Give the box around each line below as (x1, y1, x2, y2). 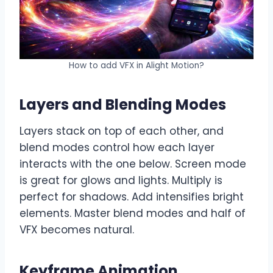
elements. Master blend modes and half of (19, 205, 246, 221)
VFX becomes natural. (19, 222, 134, 237)
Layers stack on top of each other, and (19, 123, 224, 138)
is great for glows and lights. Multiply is (19, 172, 222, 188)
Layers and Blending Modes (19, 94, 226, 115)
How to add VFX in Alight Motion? (69, 59, 204, 71)
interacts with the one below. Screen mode (19, 156, 246, 171)
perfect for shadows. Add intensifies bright (19, 189, 244, 204)
